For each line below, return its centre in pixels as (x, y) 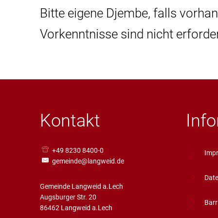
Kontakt (70, 121)
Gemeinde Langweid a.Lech (82, 187)
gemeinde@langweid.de (88, 161)
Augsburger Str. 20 (68, 197)
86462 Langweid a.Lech (76, 208)
